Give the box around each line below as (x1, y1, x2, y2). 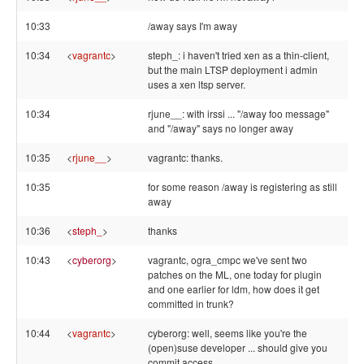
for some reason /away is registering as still (148, 180, 337, 193)
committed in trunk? (148, 297, 234, 310)
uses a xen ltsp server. (148, 77, 245, 91)
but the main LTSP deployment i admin (148, 63, 318, 76)
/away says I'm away (148, 19, 237, 32)
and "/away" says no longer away (148, 121, 293, 135)
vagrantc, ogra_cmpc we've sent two (148, 253, 307, 266)
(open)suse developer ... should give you (148, 340, 327, 354)
